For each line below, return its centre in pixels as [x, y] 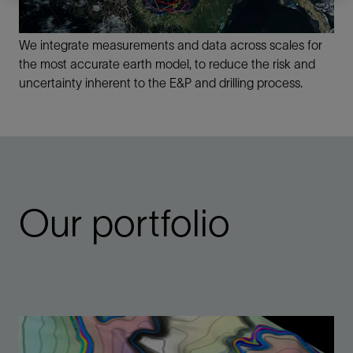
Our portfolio [124, 223]
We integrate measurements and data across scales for [171, 45]
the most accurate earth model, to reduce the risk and [167, 64]
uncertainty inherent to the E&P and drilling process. [161, 83]
